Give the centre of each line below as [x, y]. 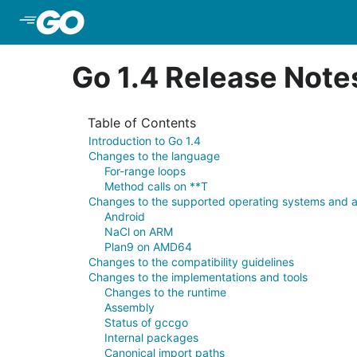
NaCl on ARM [139, 231]
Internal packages [151, 337]
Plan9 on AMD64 [148, 247]
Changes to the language [154, 156]
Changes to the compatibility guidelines [191, 262]
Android [125, 216]
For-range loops [145, 171]
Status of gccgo [146, 322]
